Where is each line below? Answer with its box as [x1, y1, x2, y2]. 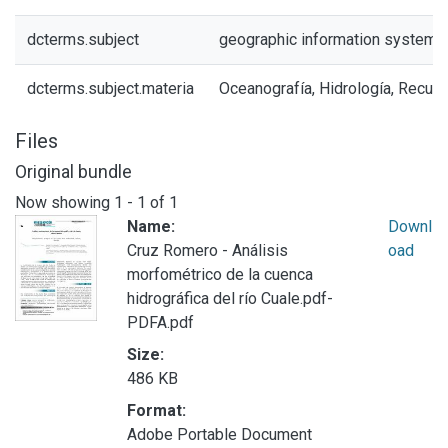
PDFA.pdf [127, 312, 194, 332]
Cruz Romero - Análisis [127, 240, 288, 260]
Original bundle [15, 161, 132, 182]
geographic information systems [219, 30, 446, 49]
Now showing [15, 192, 114, 212]
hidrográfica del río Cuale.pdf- [127, 288, 333, 308]
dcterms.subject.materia [27, 79, 194, 98]
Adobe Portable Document [127, 424, 312, 444]
